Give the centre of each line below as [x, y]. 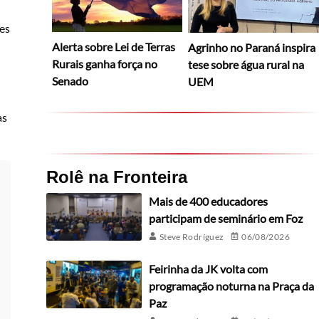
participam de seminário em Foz [225, 218]
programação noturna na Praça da [231, 286]
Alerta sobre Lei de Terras [113, 47]
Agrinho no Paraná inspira [252, 47]
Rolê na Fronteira [116, 177]
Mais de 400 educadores [208, 201]
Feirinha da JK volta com [208, 268]
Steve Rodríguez [192, 236]
